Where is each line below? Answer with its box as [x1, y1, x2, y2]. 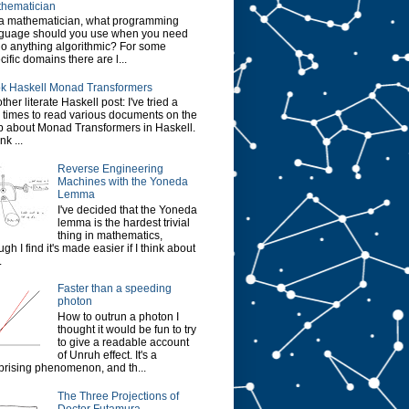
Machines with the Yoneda [57, 175, 188, 189]
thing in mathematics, [57, 228, 163, 242]
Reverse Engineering [57, 163, 163, 176]
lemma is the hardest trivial [57, 215, 190, 229]
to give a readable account [57, 335, 189, 349]
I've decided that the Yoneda [57, 203, 197, 216]
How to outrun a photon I [57, 309, 179, 323]
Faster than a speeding [57, 282, 172, 296]
